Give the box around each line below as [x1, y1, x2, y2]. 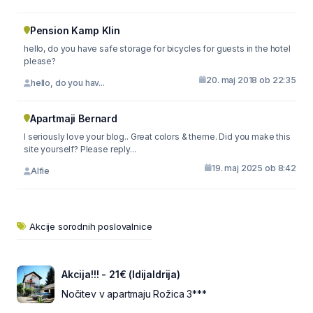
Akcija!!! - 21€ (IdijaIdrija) [61, 268, 180, 280]
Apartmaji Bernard [29, 112, 117, 124]
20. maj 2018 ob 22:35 [206, 74, 296, 85]
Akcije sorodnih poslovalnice [29, 220, 152, 232]
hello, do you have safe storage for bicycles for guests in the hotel [24, 43, 291, 54]
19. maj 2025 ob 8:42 [212, 162, 296, 173]
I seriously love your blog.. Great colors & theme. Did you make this [24, 131, 291, 142]
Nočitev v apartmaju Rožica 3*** [61, 287, 207, 300]
